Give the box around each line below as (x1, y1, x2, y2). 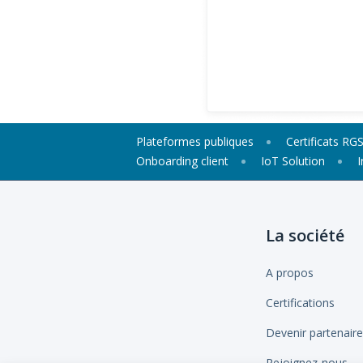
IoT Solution (261, 153, 325, 169)
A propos (266, 265, 314, 280)
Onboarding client (136, 153, 228, 169)
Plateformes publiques (136, 134, 254, 149)
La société (266, 224, 344, 246)
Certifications (266, 295, 335, 310)
